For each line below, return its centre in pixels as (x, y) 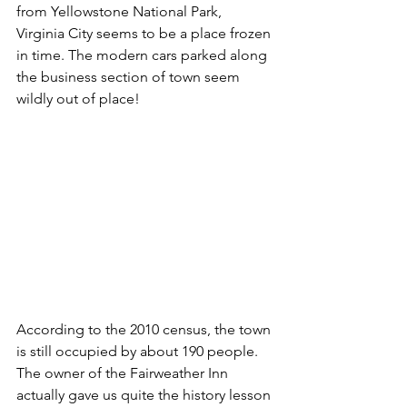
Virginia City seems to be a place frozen (145, 33)
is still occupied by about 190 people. (139, 351)
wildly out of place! (78, 98)
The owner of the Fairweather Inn (124, 372)
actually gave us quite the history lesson (145, 394)
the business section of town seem (130, 76)
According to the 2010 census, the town (145, 329)
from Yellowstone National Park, (121, 11)
